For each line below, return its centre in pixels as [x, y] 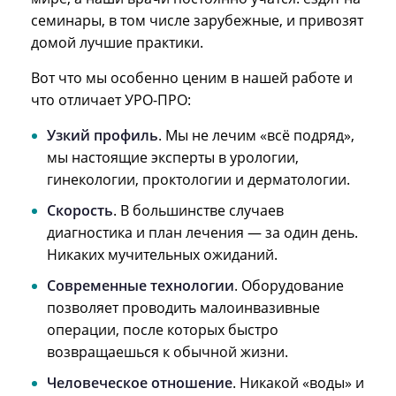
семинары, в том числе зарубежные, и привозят [197, 20]
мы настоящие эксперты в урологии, [173, 157]
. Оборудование [289, 285]
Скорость [80, 210]
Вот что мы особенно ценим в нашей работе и [192, 77]
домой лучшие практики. [117, 42]
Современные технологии [141, 285]
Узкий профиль [103, 135]
